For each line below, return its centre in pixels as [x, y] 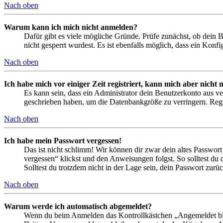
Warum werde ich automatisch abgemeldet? [78, 207]
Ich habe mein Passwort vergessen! [63, 141]
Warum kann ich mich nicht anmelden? [71, 27]
